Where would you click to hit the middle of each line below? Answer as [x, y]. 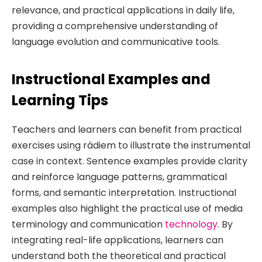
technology [191, 224]
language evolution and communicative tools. [116, 42]
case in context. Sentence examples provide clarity [130, 161]
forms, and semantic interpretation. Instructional [124, 192]
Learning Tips [60, 100]
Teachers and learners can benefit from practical [127, 129]
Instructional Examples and [111, 79]
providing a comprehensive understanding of [115, 26]
